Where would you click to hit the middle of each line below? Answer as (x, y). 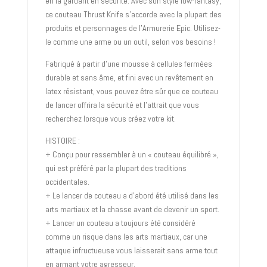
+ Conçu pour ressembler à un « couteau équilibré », (132, 155)
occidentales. (67, 182)
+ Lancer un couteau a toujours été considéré (120, 223)
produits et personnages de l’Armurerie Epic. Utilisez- (133, 28)
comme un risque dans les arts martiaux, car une (126, 237)
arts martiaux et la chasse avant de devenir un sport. (132, 209)
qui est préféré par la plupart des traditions (116, 168)
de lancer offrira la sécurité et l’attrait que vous (122, 105)
